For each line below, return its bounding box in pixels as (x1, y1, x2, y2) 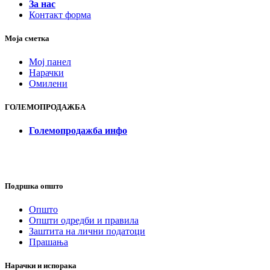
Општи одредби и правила (29, 215, 139, 225)
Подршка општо (5, 181, 63, 190)
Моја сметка (5, 33, 49, 43)
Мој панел (29, 57, 71, 67)
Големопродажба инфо (29, 125, 127, 136)
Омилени (29, 78, 67, 89)
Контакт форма (29, 9, 91, 20)
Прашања (29, 236, 68, 247)
